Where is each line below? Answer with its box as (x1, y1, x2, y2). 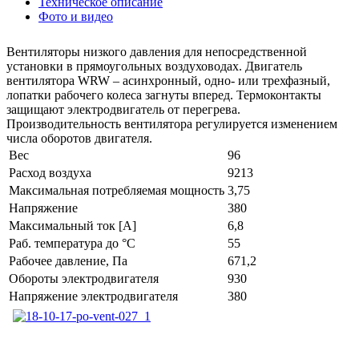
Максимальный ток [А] (9, 219, 136, 233)
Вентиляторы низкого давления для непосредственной (6, 45, 307, 59)
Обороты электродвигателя (9, 272, 159, 286)
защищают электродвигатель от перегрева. (6, 103, 240, 117)
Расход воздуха (9, 166, 91, 180)
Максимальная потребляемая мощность (9, 184, 224, 198)
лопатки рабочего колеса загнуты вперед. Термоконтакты (6, 88, 321, 103)
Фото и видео (38, 10, 113, 24)
